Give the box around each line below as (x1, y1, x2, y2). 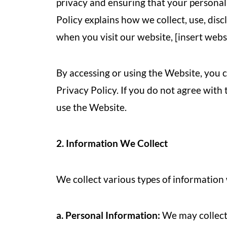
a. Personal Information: (56, 209, 160, 221)
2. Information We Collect (56, 137, 168, 149)
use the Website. (56, 101, 127, 113)
